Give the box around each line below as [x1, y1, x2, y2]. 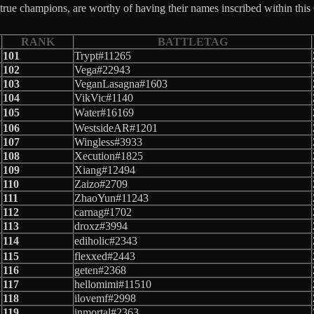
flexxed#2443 [74, 250, 135, 262]
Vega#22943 [74, 63, 130, 76]
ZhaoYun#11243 [74, 191, 149, 204]
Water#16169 [74, 106, 134, 118]
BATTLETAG [158, 35, 228, 48]
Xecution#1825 [74, 149, 143, 162]
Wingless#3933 [74, 135, 142, 148]
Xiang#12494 [74, 163, 135, 176]
